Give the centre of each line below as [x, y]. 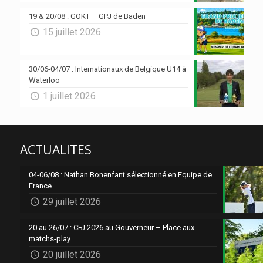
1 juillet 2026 [69, 96]
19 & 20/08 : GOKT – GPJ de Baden [87, 16]
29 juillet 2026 [72, 201]
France [40, 186]
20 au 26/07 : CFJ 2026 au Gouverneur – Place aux [111, 227]
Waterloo [44, 80]
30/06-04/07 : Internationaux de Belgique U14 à [107, 69]
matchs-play [49, 238]
